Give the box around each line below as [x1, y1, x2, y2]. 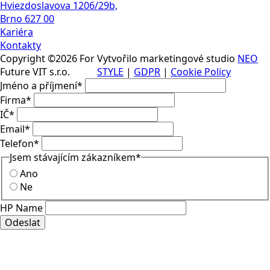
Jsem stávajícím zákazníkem [10, 150, 136, 164]
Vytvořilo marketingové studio [97, 51, 238, 65]
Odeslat [5, 216, 40, 230]
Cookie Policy [171, 64, 231, 78]
